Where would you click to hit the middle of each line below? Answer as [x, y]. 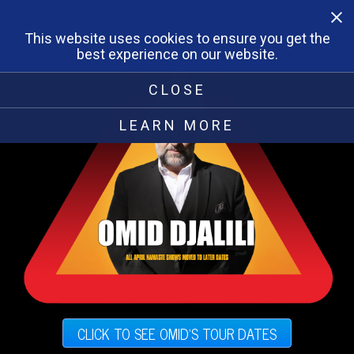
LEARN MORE [177, 125]
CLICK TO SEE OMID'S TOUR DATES [177, 333]
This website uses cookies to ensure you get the [177, 38]
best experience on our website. [177, 54]
